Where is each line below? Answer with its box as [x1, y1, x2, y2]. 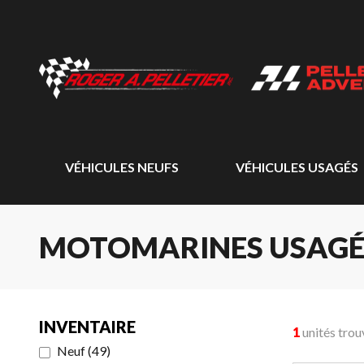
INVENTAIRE [39, 317, 136, 336]
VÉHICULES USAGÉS [235, 159, 358, 175]
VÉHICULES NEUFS [65, 159, 179, 175]
